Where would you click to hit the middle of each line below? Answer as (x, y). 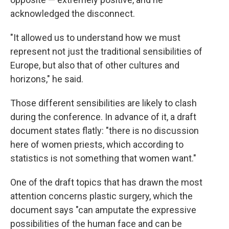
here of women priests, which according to (97, 144)
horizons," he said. (47, 79)
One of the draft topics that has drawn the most (106, 182)
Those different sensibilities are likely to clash (104, 103)
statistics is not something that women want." (103, 158)
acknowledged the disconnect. (73, 14)
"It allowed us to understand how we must (95, 38)
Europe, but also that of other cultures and (95, 65)
